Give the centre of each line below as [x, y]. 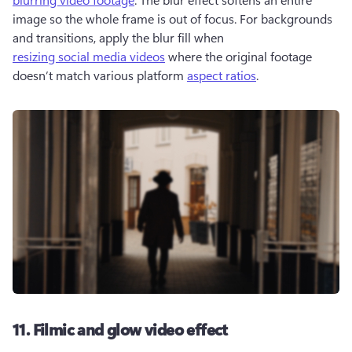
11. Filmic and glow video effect [120, 329]
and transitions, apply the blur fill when [120, 37]
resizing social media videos [89, 56]
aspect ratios [222, 75]
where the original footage [238, 56]
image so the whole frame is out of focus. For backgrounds [172, 18]
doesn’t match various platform [100, 75]
